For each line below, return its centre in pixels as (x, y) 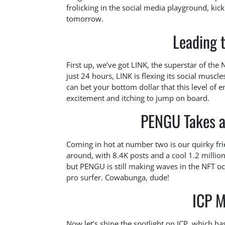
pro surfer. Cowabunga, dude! (118, 177)
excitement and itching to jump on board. (138, 98)
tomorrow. (85, 18)
